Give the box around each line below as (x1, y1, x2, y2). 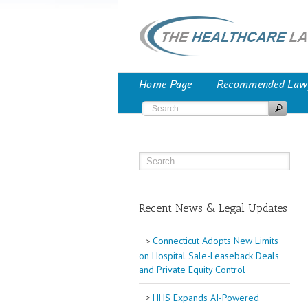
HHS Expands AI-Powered (150, 291, 259, 304)
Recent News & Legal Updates (139, 201, 287, 214)
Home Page (139, 79, 192, 90)
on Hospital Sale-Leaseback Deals (139, 249, 279, 262)
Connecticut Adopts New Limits (150, 234, 278, 247)
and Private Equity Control (139, 263, 245, 276)
